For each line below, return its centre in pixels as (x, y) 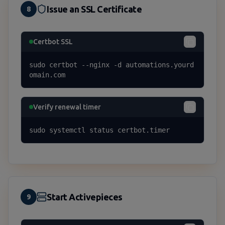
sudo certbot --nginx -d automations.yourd (111, 65)
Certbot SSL (53, 42)
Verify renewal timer (67, 107)
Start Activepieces (85, 197)
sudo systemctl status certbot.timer (99, 130)
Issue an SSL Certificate (94, 9)
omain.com (47, 75)
